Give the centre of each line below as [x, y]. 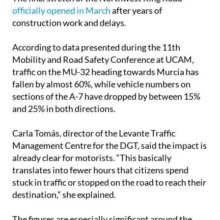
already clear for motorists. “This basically [92, 158]
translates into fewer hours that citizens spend [100, 170]
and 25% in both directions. [64, 109]
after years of [136, 11]
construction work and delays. [69, 23]
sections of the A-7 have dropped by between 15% [106, 96]
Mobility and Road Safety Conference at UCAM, [103, 60]
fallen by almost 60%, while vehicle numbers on [101, 84]
